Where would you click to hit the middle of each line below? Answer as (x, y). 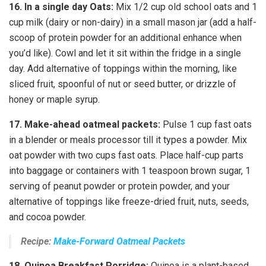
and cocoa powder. (49, 217)
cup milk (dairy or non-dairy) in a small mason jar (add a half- (133, 22)
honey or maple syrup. (54, 99)
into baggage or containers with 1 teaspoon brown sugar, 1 (130, 170)
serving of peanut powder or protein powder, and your (119, 186)
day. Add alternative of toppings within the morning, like (123, 68)
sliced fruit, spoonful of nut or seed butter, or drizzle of (123, 84)
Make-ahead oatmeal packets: (92, 124)
